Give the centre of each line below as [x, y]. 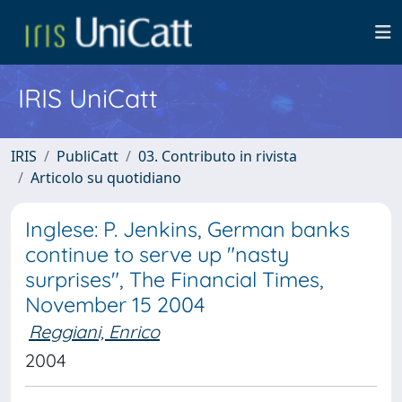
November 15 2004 [115, 305]
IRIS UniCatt [88, 98]
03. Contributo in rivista [218, 156]
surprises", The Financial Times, [175, 280]
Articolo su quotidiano [106, 178]
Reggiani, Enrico [94, 332]
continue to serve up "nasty [157, 254]
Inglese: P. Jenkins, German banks [188, 229]
